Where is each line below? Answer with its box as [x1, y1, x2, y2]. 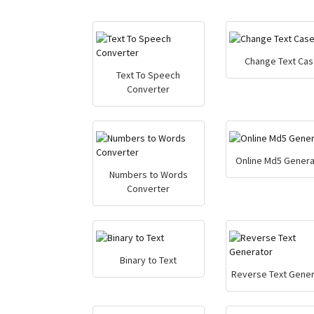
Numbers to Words [109, 168, 188, 181]
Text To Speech [116, 69, 181, 81]
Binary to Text [120, 254, 177, 266]
